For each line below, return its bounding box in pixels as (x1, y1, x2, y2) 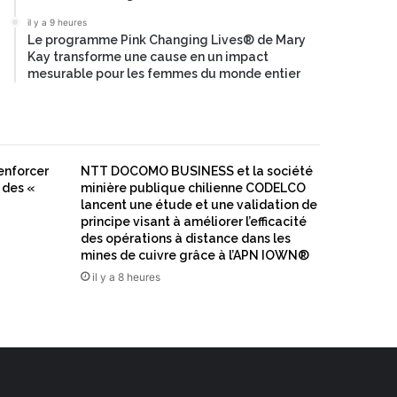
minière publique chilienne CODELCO (81, 181, 306, 195)
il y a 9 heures (27, 17, 87, 27)
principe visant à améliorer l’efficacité (81, 214, 307, 229)
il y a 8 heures (92, 270, 160, 284)
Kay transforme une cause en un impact (27, 50, 269, 64)
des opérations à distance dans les (81, 231, 291, 245)
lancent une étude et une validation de (81, 198, 317, 212)
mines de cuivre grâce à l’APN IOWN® (81, 248, 309, 262)
